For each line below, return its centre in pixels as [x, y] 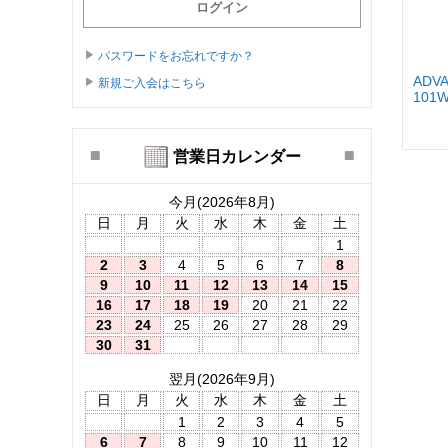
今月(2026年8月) [222, 201]
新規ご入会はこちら [152, 82]
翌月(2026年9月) [222, 378]
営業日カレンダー [236, 156]
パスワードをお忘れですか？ [176, 55]
